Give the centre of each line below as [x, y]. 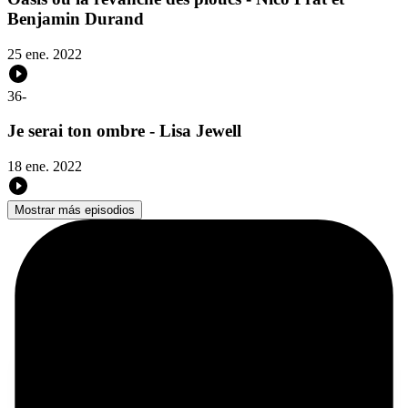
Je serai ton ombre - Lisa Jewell [124, 131]
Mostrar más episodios [75, 210]
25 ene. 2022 [45, 54]
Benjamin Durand [76, 18]
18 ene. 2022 [45, 167]
